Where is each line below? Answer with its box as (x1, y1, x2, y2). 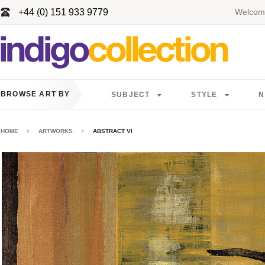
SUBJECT (111, 91, 150, 99)
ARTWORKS (38, 128, 73, 134)
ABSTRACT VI (93, 128, 132, 134)
